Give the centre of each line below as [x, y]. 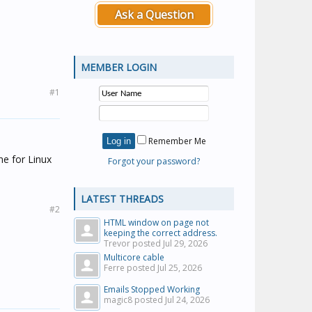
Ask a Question [154, 15]
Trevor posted [133, 243]
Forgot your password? [154, 161]
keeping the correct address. [161, 233]
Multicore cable [134, 257]
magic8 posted [134, 300]
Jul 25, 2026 [180, 268]
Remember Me [176, 141]
